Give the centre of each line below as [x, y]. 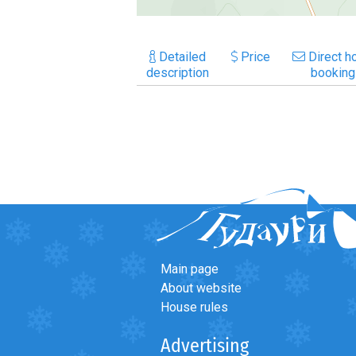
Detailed [181, 56]
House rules [194, 307]
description [178, 72]
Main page [190, 269]
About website [201, 288]
